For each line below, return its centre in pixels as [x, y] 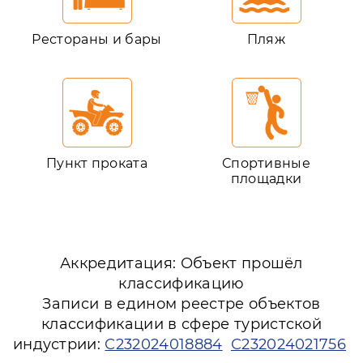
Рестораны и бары [97, 39]
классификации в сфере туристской [181, 324]
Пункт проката [97, 163]
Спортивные [266, 163]
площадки [266, 179]
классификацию [181, 284]
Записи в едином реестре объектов [181, 304]
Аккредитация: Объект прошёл [181, 263]
